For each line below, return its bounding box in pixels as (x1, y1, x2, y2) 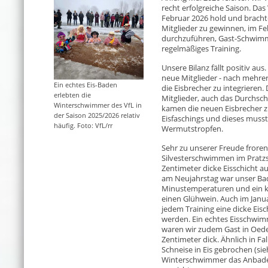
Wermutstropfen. (162, 124, 223, 134)
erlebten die (54, 90, 91, 99)
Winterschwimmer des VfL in (54, 100, 142, 109)
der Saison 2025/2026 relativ (54, 111, 140, 120)
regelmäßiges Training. (162, 44, 241, 54)
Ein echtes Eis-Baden (54, 80, 117, 89)
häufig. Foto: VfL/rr (54, 121, 112, 130)
